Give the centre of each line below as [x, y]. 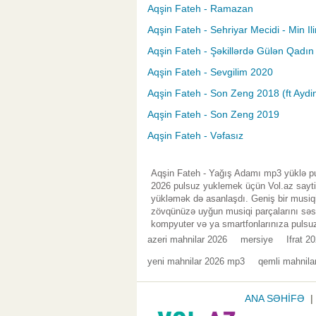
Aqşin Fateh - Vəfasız [195, 136]
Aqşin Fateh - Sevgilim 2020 [210, 72]
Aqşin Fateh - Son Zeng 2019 [213, 115]
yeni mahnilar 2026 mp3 [196, 262]
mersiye [257, 240]
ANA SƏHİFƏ [275, 299]
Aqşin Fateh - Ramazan [200, 9]
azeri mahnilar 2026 [187, 240]
